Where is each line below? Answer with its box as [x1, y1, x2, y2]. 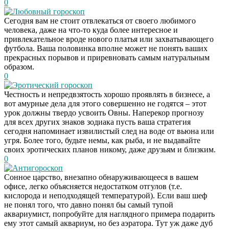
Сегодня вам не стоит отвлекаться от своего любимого [4, 16, 196, 25]
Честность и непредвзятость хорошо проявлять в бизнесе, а [4, 89, 210, 99]
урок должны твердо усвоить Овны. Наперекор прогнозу [4, 108, 204, 117]
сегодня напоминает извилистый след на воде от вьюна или [4, 126, 214, 135]
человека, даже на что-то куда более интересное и [4, 25, 178, 34]
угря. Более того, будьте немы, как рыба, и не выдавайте [4, 135, 200, 145]
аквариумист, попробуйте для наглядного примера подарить [4, 209, 215, 218]
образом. [4, 62, 34, 71]
